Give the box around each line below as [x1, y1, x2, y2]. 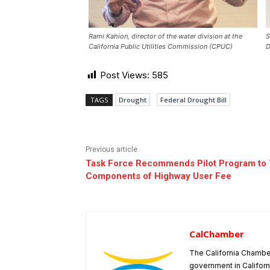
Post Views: [100, 69, 149, 81]
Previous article [86, 145, 137, 154]
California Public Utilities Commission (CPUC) [89, 42, 233, 51]
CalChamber [189, 228, 244, 240]
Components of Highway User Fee [86, 171, 231, 182]
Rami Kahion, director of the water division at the [89, 32, 242, 41]
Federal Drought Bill [160, 95, 227, 105]
